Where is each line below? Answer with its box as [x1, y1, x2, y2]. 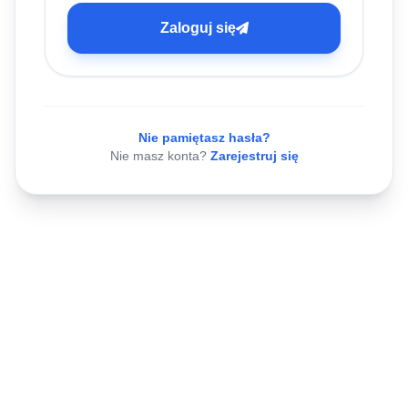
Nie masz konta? [109, 148, 210, 164]
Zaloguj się [159, 20, 236, 36]
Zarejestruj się [209, 148, 299, 164]
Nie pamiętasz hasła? [138, 130, 270, 146]
